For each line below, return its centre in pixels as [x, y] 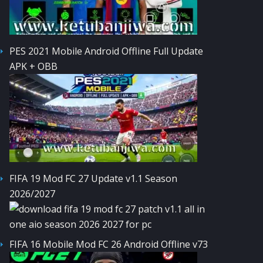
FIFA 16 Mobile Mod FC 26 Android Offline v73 [109, 244]
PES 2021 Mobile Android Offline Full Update [106, 51]
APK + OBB [33, 66]
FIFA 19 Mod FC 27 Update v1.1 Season [93, 178]
